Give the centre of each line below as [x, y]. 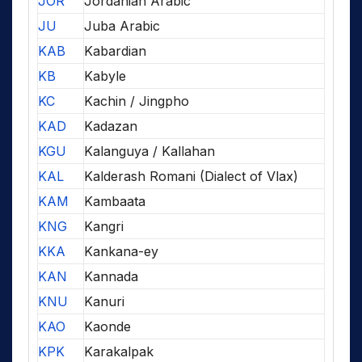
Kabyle [105, 76]
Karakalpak [119, 351]
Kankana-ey [121, 251]
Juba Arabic [122, 25]
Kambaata [115, 201]
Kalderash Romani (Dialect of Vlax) [191, 176]
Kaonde [107, 326]
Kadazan [111, 126]
